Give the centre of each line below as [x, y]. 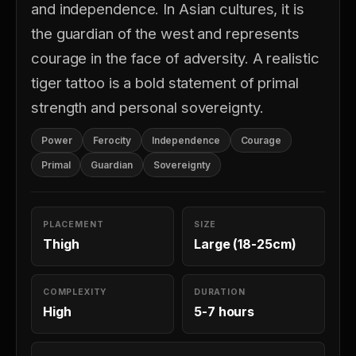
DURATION [220, 292]
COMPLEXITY [75, 292]
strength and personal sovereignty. [147, 107]
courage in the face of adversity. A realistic [175, 58]
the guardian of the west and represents [166, 33]
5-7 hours [224, 311]
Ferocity [112, 140]
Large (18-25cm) [245, 244]
